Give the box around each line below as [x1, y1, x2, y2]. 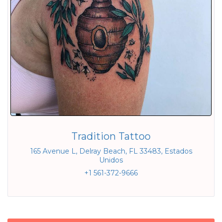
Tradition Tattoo [71, 130, 151, 142]
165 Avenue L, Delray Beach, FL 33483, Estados [30, 147, 192, 156]
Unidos [99, 156, 123, 165]
